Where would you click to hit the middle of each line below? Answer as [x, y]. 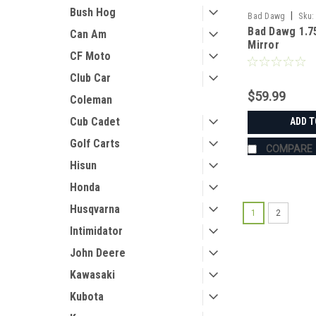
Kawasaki [92, 275]
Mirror [263, 44]
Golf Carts [95, 144]
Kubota [87, 297]
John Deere [98, 253]
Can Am [88, 34]
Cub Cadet [95, 122]
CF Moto [90, 56]
